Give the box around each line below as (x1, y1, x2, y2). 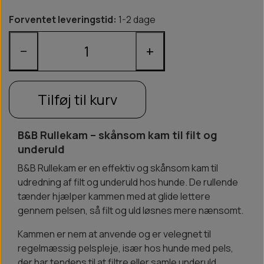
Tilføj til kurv (38, 90, 117, 110)
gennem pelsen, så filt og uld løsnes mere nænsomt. (18, 204, 243, 217)
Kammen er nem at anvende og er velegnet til (18, 227, 211, 241)
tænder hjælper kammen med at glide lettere (18, 190, 210, 203)
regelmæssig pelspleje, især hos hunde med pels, (18, 242, 233, 255)
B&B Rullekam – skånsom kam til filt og (18, 128, 217, 143)
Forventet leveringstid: (9, 13, 117, 27)
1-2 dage (117, 13, 156, 27)
